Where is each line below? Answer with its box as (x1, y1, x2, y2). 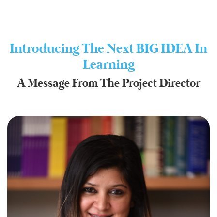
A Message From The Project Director (17, 76, 200, 92)
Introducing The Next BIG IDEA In (10, 40, 207, 58)
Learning (82, 56, 135, 74)
